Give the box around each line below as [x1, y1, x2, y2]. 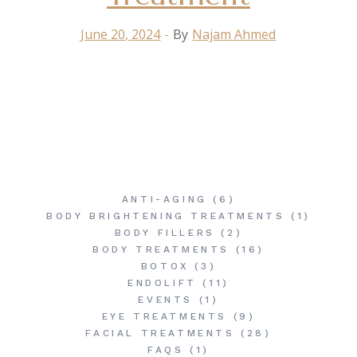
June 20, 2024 [80, 25, 161, 43]
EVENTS [138, 294, 194, 305]
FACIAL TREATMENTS [85, 328, 235, 339]
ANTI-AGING [121, 194, 207, 205]
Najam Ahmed [192, 25, 277, 43]
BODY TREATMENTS [92, 244, 229, 255]
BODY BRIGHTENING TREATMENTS [46, 210, 285, 222]
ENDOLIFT [127, 277, 197, 288]
